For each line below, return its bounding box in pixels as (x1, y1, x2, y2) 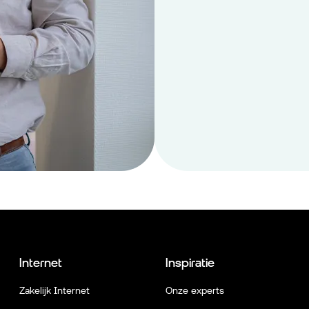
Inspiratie (166, 255, 215, 270)
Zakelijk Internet (19, 285, 90, 296)
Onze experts (166, 285, 224, 296)
